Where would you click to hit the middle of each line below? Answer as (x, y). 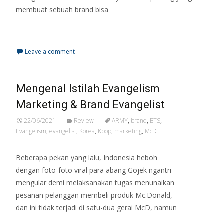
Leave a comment (50, 52)
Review (84, 121)
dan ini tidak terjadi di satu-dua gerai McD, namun (96, 208)
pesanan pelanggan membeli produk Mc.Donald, (94, 195)
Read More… (38, 28)
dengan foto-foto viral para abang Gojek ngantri (94, 170)
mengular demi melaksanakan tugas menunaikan (95, 183)
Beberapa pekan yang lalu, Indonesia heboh (87, 158)
